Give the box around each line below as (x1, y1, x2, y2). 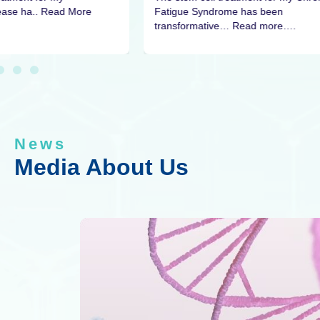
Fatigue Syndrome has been (154, 6, 283, 18)
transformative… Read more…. (154, 20, 296, 32)
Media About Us (14, 154, 189, 181)
